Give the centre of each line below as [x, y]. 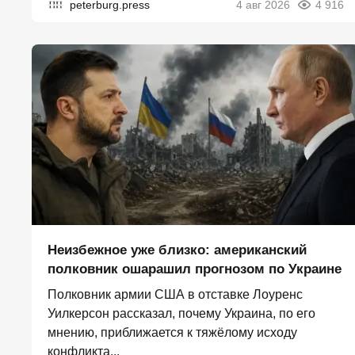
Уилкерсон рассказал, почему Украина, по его [181, 313]
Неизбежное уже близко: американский [177, 250]
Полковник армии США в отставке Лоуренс [175, 294]
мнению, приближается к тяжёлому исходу [172, 332]
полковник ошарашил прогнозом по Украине [195, 269]
